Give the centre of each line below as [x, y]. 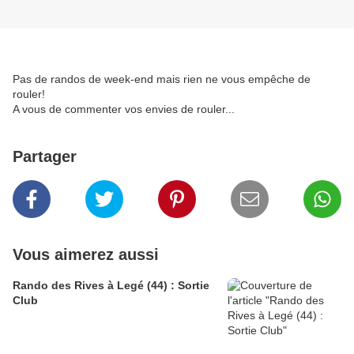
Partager [45, 157]
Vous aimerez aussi [86, 255]
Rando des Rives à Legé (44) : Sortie [111, 286]
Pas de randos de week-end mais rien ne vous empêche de [162, 79]
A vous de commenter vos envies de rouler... [124, 109]
